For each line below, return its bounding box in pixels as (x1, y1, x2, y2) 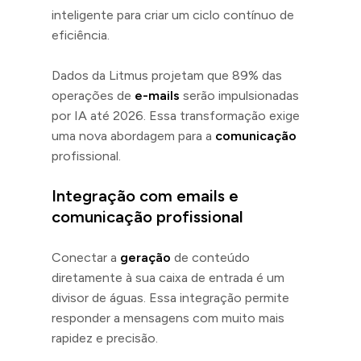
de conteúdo (171, 249, 250, 265)
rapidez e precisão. (52, 330, 158, 346)
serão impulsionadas (180, 87, 299, 103)
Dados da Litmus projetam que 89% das (52, 67, 282, 83)
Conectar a (52, 249, 120, 265)
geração (120, 249, 171, 265)
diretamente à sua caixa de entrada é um (52, 269, 284, 285)
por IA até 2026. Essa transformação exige (52, 107, 300, 123)
